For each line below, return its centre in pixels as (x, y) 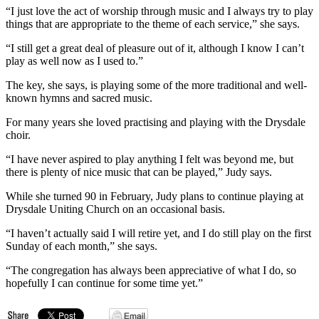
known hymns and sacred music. (79, 98)
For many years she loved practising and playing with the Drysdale (156, 122)
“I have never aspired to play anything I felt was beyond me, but (150, 159)
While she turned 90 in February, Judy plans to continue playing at (155, 196)
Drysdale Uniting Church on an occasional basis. (115, 209)
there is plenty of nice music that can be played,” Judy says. (139, 172)
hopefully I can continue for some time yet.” (104, 283)
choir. (18, 135)
